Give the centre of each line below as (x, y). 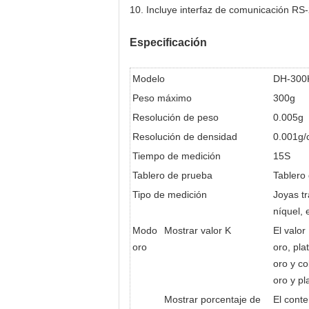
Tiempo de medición (177, 156)
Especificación (168, 42)
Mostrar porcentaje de (212, 299)
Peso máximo (162, 98)
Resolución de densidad (185, 137)
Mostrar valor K (198, 230)
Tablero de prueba (172, 175)
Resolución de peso (176, 117)
